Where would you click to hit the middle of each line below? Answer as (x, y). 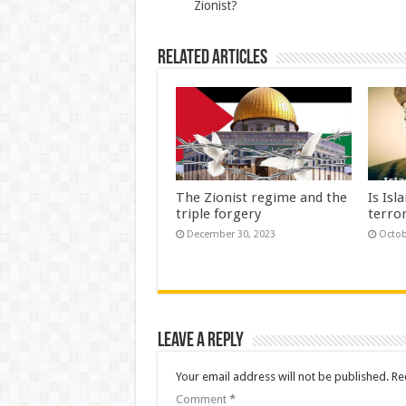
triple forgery (218, 214)
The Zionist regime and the (261, 198)
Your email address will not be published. (282, 377)
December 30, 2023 (231, 235)
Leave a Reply (200, 342)
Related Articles (212, 58)
